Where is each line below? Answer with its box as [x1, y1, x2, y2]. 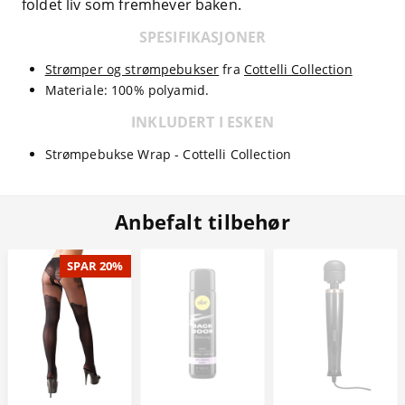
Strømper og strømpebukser [44, 60, 220, 78]
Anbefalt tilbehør [115, 208, 290, 237]
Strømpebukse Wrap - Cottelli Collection [44, 145, 292, 163]
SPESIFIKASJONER [138, 26, 267, 47]
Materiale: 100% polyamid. [44, 80, 210, 99]
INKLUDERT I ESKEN [131, 111, 274, 132]
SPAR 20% [66, 258, 124, 275]
